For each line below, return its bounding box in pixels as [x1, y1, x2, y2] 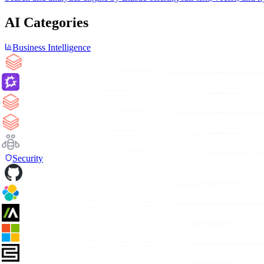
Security [12, 153, 43, 164]
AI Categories [5, 15, 88, 31]
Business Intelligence [12, 42, 91, 53]
